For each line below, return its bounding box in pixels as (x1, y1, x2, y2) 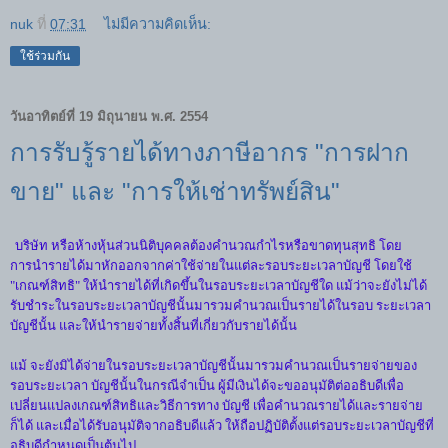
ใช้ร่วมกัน (20, 49, 70, 64)
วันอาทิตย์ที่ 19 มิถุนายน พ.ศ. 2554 (10, 108, 208, 124)
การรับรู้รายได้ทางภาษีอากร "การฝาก (10, 139, 409, 167)
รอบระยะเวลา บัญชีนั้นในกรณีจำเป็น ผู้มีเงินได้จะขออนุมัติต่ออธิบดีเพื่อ (10, 378, 404, 393)
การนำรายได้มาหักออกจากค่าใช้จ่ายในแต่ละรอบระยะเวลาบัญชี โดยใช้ (10, 258, 412, 273)
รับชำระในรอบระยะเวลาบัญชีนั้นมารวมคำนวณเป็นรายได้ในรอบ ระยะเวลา (10, 298, 431, 313)
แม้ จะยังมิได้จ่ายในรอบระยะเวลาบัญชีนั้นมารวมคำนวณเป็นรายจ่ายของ (10, 358, 417, 373)
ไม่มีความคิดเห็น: (104, 16, 212, 33)
